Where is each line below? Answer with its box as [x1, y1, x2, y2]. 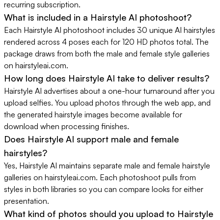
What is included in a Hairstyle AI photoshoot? [4, 12, 192, 23]
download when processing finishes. [4, 121, 129, 132]
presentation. [4, 196, 49, 206]
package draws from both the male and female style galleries [4, 49, 210, 59]
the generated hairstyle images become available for [4, 110, 182, 120]
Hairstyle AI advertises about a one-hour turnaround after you [4, 86, 215, 96]
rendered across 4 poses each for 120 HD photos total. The [4, 37, 209, 47]
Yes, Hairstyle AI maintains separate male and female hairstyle [4, 161, 210, 171]
